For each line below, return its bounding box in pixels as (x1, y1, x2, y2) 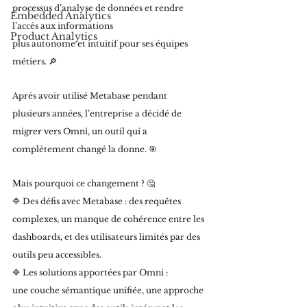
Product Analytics (10, 30, 97, 42)
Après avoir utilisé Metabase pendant (12, 90, 169, 101)
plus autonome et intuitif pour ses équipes (12, 38, 190, 49)
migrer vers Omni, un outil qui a (12, 126, 149, 136)
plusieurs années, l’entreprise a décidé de (12, 108, 184, 119)
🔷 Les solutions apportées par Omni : (12, 267, 170, 278)
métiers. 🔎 (12, 56, 59, 66)
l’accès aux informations (12, 21, 115, 31)
